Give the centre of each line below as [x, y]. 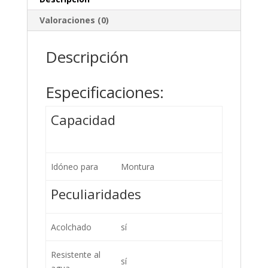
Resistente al [76, 254]
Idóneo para [74, 166]
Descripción [87, 57]
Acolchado [71, 227]
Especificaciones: [104, 92]
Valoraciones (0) [74, 20]
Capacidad [83, 119]
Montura [138, 166]
